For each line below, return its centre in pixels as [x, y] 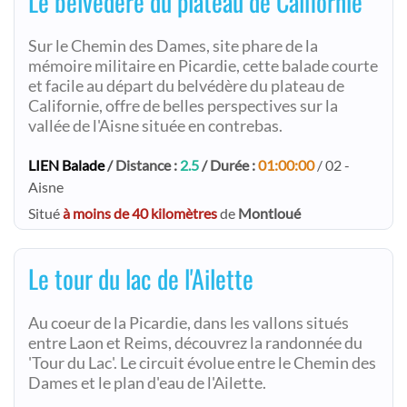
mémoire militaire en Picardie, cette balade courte [203, 66]
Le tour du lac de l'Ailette [141, 278]
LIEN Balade [66, 165]
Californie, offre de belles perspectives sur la [183, 106]
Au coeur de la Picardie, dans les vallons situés [189, 323]
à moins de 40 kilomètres [140, 213]
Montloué [269, 213]
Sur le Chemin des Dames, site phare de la [173, 46]
